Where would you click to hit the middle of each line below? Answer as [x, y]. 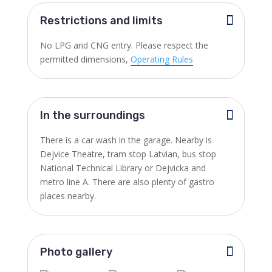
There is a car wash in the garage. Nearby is [126, 140]
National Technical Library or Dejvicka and [123, 168]
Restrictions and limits [101, 21]
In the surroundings [92, 115]
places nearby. [68, 196]
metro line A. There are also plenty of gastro [127, 182]
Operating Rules [161, 59]
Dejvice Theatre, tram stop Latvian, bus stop [128, 154]
